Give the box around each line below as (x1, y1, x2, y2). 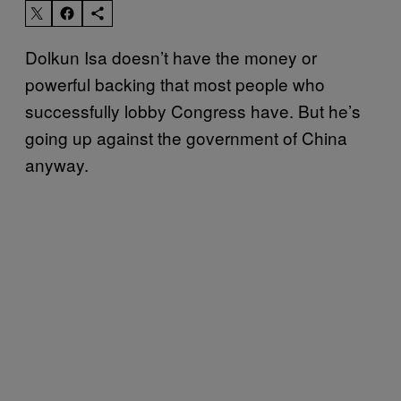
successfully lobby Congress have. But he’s (25, 98, 361, 123)
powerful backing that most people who (25, 71, 325, 96)
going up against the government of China (25, 124, 347, 149)
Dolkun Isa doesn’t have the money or (25, 44, 317, 69)
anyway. (25, 151, 89, 176)
